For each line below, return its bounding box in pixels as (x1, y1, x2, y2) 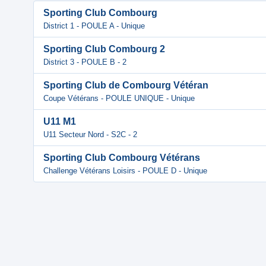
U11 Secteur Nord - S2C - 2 (43, 130, 137, 139)
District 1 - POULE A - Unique (43, 21, 145, 30)
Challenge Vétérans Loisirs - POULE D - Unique (43, 166, 207, 175)
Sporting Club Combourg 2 (43, 44, 165, 54)
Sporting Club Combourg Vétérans (43, 153, 200, 163)
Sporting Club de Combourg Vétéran (43, 80, 208, 90)
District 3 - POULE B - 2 (43, 58, 126, 66)
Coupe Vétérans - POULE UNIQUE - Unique (43, 94, 195, 103)
